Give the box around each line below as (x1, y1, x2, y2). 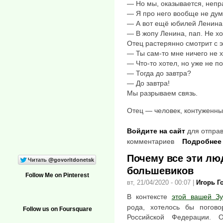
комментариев (127, 137, 174, 146)
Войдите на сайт (127, 127, 185, 135)
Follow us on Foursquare (22, 206, 92, 213)
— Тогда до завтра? (127, 69, 191, 78)
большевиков (127, 165, 194, 177)
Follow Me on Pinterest (25, 172, 89, 179)
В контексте (127, 192, 172, 201)
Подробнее (182, 137, 222, 146)
